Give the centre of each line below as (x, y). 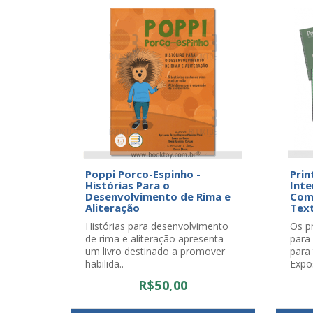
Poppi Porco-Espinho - (143, 174)
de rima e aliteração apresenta (154, 239)
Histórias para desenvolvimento (157, 226)
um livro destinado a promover (155, 251)
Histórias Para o (128, 185)
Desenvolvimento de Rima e (158, 196)
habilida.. (104, 264)
